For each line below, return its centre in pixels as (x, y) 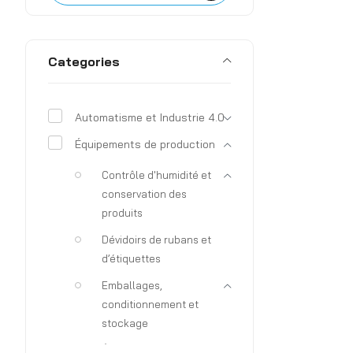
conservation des (144, 194)
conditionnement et (150, 304)
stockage (125, 323)
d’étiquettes (131, 258)
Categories (84, 61)
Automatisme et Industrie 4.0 (150, 117)
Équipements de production (145, 144)
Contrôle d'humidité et (156, 175)
